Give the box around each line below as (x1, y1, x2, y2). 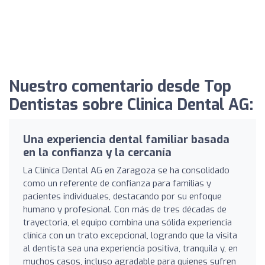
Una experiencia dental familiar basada (23, 132, 230, 147)
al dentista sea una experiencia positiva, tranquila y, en (23, 242, 238, 254)
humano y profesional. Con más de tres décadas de (23, 203, 227, 215)
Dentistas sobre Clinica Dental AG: (9, 94, 253, 115)
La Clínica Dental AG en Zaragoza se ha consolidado (23, 164, 230, 176)
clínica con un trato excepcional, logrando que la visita (23, 229, 237, 241)
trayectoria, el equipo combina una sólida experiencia (23, 216, 232, 228)
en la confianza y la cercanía (23, 145, 172, 160)
